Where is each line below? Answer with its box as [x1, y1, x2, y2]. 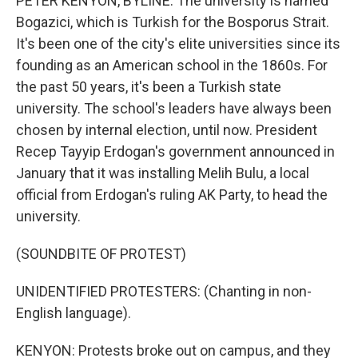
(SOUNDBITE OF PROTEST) [16, 245, 186, 262]
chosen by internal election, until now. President [16, 121, 317, 138]
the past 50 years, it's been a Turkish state [16, 78, 281, 95]
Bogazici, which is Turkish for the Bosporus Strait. [16, 14, 329, 30]
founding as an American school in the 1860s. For [16, 57, 328, 74]
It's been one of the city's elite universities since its [16, 35, 340, 52]
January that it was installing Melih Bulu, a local [16, 165, 309, 181]
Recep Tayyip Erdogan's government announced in [16, 143, 335, 160]
